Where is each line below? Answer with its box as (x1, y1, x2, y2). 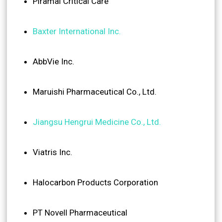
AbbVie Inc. (33, 56, 74, 66)
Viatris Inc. (33, 147, 72, 157)
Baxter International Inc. (33, 26, 121, 36)
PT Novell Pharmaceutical (33, 207, 127, 218)
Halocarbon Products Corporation (33, 177, 158, 187)
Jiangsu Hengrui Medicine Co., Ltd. (33, 116, 161, 127)
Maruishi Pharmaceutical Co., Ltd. (33, 86, 157, 97)
